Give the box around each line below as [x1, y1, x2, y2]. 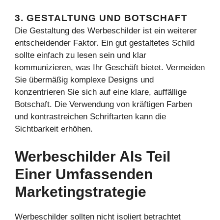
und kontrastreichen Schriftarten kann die [15, 112, 166, 121]
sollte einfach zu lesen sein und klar [15, 51, 146, 60]
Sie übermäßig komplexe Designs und [15, 75, 154, 84]
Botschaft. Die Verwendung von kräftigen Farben [15, 100, 192, 109]
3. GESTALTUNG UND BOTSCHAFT [15, 13, 188, 23]
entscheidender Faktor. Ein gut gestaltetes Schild [15, 38, 194, 48]
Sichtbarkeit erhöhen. [15, 124, 93, 134]
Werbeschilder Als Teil [15, 148, 170, 165]
